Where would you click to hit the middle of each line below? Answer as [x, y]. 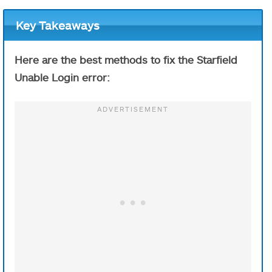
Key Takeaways [57, 25]
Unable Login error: [62, 77]
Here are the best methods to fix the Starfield [126, 60]
